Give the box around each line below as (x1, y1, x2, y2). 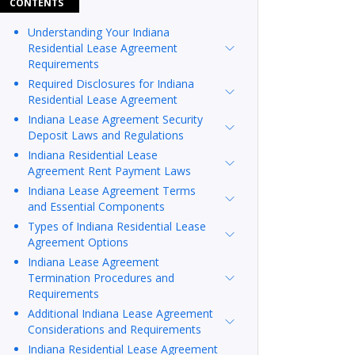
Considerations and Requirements (28, 321, 202, 337)
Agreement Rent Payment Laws (28, 162, 192, 178)
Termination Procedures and (28, 269, 175, 285)
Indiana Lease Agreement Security (28, 111, 204, 127)
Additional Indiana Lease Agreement (28, 305, 214, 321)
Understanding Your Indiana (28, 24, 170, 40)
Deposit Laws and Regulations (28, 127, 185, 143)
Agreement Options (28, 234, 129, 250)
